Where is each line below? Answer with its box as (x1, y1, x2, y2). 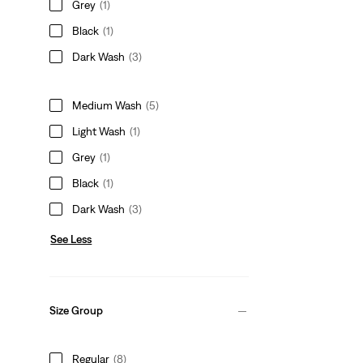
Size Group (49, 304, 104, 318)
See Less (50, 232, 92, 246)
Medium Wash (72, 98, 143, 112)
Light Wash (72, 124, 126, 138)
